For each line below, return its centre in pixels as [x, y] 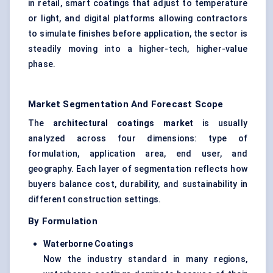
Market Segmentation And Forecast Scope [126, 105]
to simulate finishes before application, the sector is [138, 34]
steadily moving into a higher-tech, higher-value [138, 49]
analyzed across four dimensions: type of [138, 139]
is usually [220, 123]
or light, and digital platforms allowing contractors [138, 19]
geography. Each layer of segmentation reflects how [138, 169]
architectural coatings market [123, 123]
